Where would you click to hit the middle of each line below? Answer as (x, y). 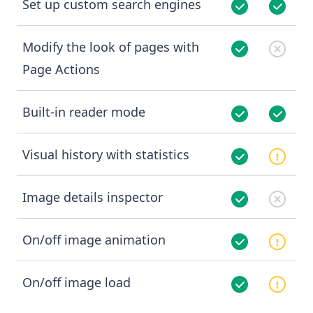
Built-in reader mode (84, 112)
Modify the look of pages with (111, 47)
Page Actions (61, 70)
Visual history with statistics (106, 155)
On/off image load (77, 283)
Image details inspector (93, 197)
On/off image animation (94, 240)
